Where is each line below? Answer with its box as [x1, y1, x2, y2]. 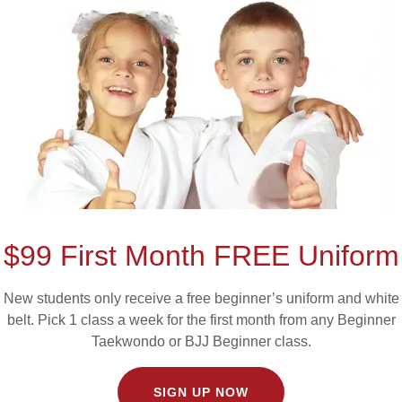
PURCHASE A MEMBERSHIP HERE [86, 229, 316, 244]
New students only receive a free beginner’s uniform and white [3, 291, 399, 306]
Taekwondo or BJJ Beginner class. [91, 334, 311, 349]
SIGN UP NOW [153, 385, 249, 399]
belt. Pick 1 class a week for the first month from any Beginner [6, 312, 396, 328]
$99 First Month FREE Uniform [3, 240, 399, 272]
